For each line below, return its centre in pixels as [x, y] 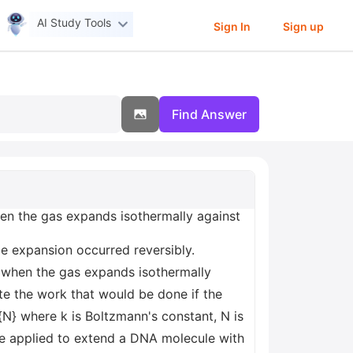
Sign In [232, 26]
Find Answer [209, 114]
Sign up [303, 26]
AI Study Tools [74, 23]
